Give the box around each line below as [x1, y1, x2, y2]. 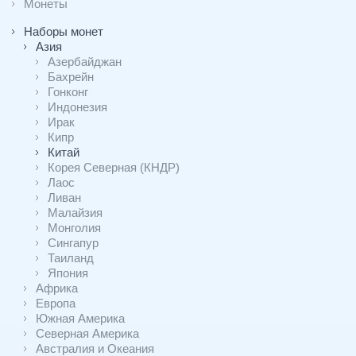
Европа [36, 296, 75, 310]
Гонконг [48, 85, 88, 99]
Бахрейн [48, 70, 94, 83]
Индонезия [48, 100, 107, 114]
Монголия [48, 221, 101, 234]
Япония [48, 266, 88, 280]
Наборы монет [24, 25, 103, 38]
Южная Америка [36, 311, 125, 325]
